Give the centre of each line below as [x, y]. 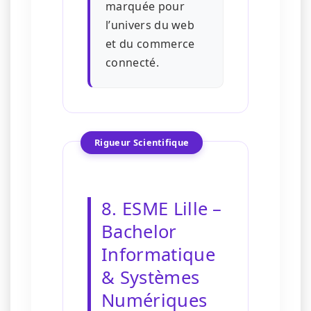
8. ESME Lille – [162, 209]
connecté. [132, 63]
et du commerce [150, 44]
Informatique [158, 255]
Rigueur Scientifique [142, 143]
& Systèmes [151, 278]
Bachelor [139, 232]
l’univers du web [150, 25]
